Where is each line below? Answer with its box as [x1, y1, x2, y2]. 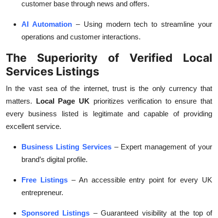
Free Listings [21, 176, 68, 184]
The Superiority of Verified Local [6, 51, 212, 65]
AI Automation [21, 20, 72, 29]
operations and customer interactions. [21, 33, 141, 41]
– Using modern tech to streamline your [75, 20, 212, 29]
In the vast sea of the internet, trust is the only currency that [6, 84, 212, 93]
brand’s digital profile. [21, 155, 88, 164]
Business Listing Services [21, 143, 111, 151]
